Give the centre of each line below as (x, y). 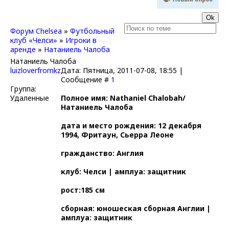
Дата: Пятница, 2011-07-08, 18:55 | (122, 70)
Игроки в (81, 40)
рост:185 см (83, 190)
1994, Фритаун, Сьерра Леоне (117, 134)
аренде (23, 49)
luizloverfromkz (36, 70)
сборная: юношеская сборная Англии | (136, 208)
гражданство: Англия (102, 153)
